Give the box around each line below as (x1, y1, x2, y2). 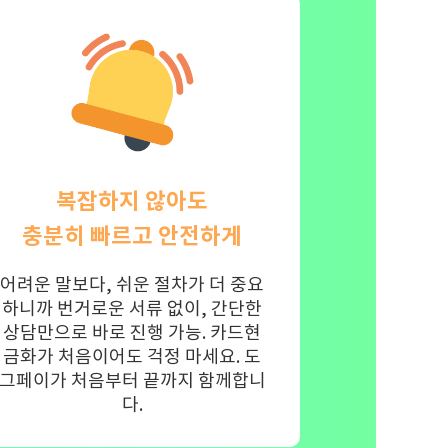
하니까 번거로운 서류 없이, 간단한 (2, 297, 263, 321)
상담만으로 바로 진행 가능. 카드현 (3, 321, 262, 345)
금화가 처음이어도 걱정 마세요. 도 (3, 345, 262, 369)
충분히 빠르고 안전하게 (22, 221, 243, 251)
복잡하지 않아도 (56, 186, 209, 216)
